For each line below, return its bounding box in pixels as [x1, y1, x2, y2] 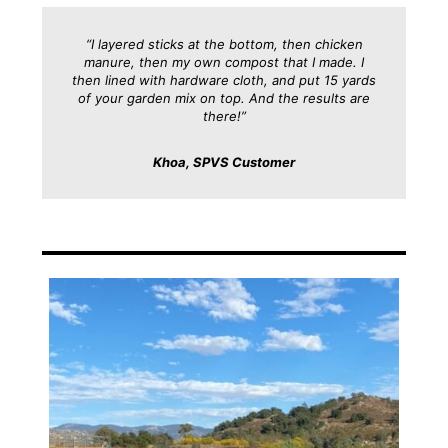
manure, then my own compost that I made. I [84, 54, 364, 71]
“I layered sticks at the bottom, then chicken [85, 36, 363, 53]
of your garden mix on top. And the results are [78, 90, 370, 107]
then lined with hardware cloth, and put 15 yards [72, 72, 376, 89]
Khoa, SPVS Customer [153, 154, 295, 171]
